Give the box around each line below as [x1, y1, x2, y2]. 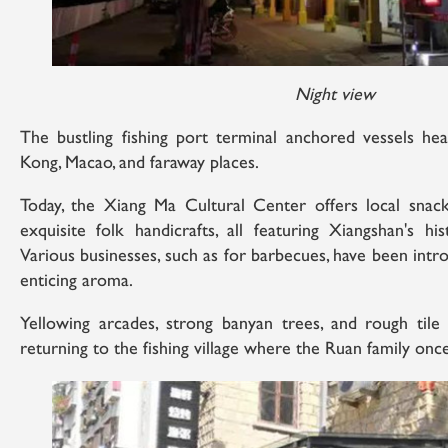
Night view [295, 87, 375, 104]
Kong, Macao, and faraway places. [20, 155, 259, 172]
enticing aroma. [20, 273, 133, 290]
